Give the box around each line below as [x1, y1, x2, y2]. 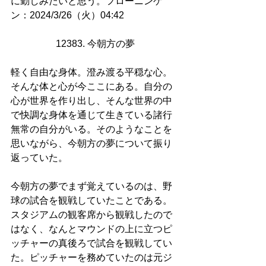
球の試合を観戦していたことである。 [11, 195, 172, 205]
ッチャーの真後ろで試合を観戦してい [11, 238, 172, 248]
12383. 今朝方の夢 [55, 39, 135, 49]
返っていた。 [11, 153, 68, 163]
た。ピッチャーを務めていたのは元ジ [11, 252, 172, 262]
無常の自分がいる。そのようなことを [11, 124, 172, 134]
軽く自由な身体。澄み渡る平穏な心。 [11, 67, 172, 77]
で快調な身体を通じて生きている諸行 [11, 110, 172, 120]
